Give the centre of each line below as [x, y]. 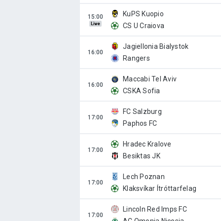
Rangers [136, 58]
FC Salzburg [142, 111]
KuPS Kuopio [143, 14]
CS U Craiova [144, 26]
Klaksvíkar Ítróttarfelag [160, 188]
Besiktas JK [142, 156]
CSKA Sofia [142, 91]
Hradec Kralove [147, 144]
